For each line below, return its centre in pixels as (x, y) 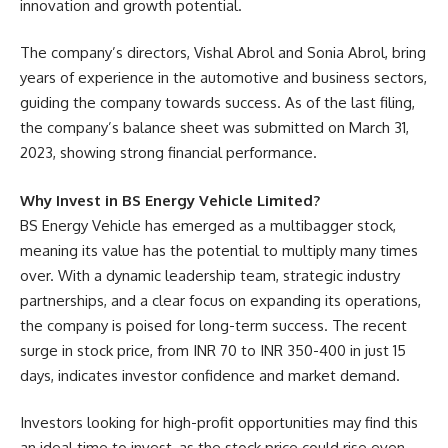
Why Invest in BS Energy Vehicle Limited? (170, 200)
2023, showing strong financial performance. (168, 152)
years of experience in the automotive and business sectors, (223, 77)
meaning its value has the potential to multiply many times (219, 250)
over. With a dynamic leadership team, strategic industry (210, 275)
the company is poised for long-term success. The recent (213, 325)
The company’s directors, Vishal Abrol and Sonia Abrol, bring (223, 52)
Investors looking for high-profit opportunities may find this (219, 422)
